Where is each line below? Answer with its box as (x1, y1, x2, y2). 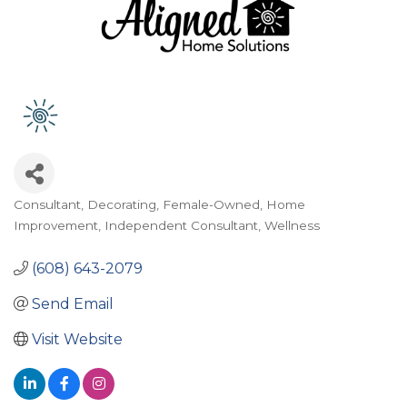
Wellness (264, 217, 320, 233)
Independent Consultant (104, 217, 258, 233)
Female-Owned (163, 196, 260, 212)
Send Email (32, 294, 114, 313)
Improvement (14, 217, 98, 233)
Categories (13, 207, 90, 225)
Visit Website (32, 330, 123, 348)
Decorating (87, 196, 156, 212)
